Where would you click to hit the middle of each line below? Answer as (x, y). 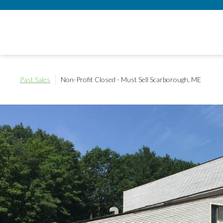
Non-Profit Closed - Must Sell (105, 79)
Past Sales (35, 79)
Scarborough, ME (175, 79)
